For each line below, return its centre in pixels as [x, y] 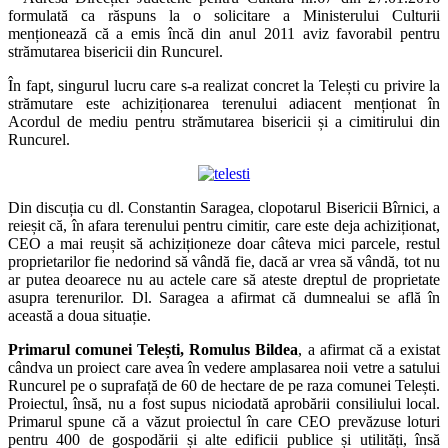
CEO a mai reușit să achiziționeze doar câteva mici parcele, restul [224, 243]
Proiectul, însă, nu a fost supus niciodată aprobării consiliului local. [224, 403]
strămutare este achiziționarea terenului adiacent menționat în [224, 103]
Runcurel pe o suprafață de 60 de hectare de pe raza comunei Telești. [224, 385]
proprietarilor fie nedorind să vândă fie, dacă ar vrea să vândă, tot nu [224, 261]
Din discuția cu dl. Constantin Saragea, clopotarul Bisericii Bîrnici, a [224, 207]
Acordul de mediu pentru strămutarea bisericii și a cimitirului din [224, 121]
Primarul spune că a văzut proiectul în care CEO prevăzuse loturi [224, 421]
